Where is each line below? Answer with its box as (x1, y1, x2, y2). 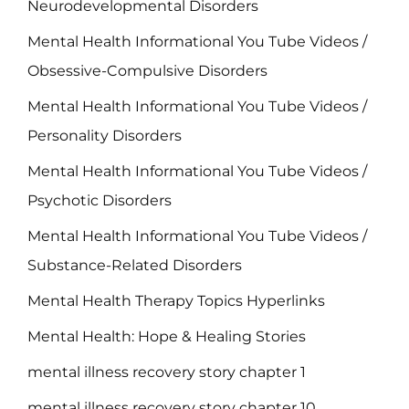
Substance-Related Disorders (27, 257, 242, 275)
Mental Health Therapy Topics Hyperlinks (27, 292, 325, 310)
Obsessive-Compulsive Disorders (27, 62, 267, 80)
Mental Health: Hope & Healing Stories (27, 328, 306, 346)
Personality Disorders (27, 127, 182, 145)
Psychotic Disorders (27, 192, 172, 210)
